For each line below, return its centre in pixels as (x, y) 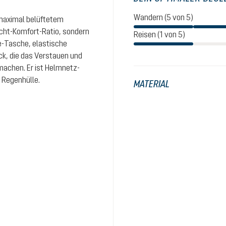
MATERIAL (152, 84)
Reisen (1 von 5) (159, 34)
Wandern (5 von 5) (163, 17)
